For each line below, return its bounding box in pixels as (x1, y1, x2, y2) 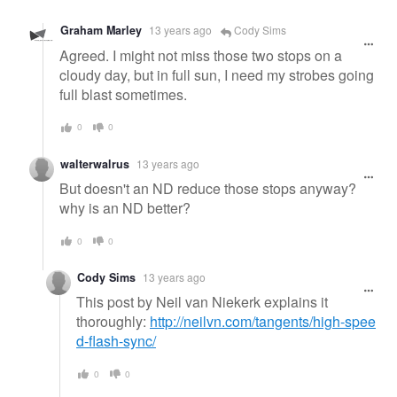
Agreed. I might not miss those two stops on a (59, 45, 342, 66)
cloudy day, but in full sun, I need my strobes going (59, 65, 374, 86)
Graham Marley (60, 22, 142, 39)
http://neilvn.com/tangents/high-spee (150, 311, 376, 332)
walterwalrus (60, 155, 129, 172)
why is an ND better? (59, 198, 191, 219)
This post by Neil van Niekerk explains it (76, 292, 328, 313)
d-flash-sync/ (76, 331, 156, 352)
